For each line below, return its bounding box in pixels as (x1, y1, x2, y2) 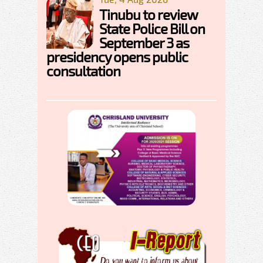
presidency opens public (46, 48, 188, 65)
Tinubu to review (99, 6, 198, 23)
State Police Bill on (99, 20, 205, 37)
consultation (46, 62, 120, 79)
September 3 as (99, 34, 189, 51)
